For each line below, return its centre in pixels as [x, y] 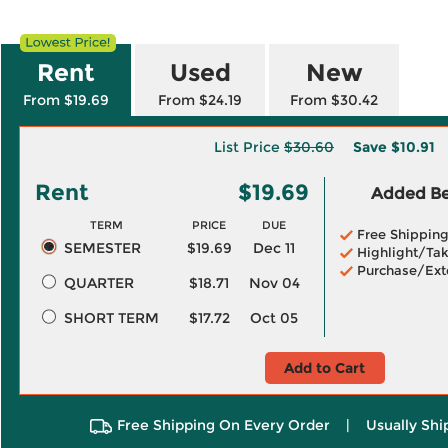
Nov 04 [274, 283]
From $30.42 [334, 100]
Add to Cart [324, 368]
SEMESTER [102, 248]
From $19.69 [66, 100]
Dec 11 [274, 248]
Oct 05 [274, 318]
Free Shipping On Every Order [223, 425]
